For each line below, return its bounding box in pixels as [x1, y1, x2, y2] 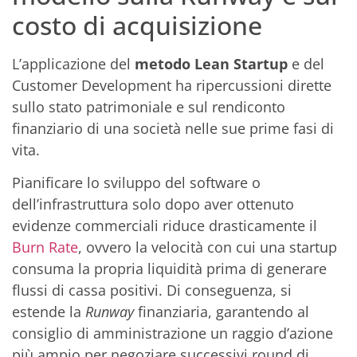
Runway [85, 302, 134, 322]
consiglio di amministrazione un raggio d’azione [12, 324, 333, 343]
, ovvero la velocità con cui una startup [78, 237, 337, 257]
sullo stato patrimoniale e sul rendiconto [12, 96, 285, 116]
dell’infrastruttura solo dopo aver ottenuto [12, 194, 294, 214]
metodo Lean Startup [135, 53, 288, 73]
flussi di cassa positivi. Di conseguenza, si [12, 280, 292, 300]
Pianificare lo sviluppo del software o [12, 173, 261, 193]
